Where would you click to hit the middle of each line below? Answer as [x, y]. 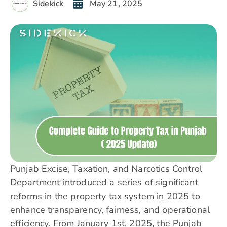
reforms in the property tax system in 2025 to [105, 196]
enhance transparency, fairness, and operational [110, 210]
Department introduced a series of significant [104, 183]
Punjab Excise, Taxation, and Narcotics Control [106, 169]
